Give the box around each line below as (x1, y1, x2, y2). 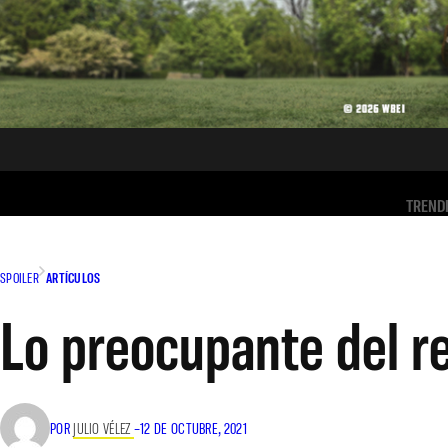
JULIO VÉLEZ (73, 418, 134, 437)
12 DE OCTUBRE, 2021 (140, 418, 247, 437)
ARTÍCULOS (45, 269, 101, 286)
